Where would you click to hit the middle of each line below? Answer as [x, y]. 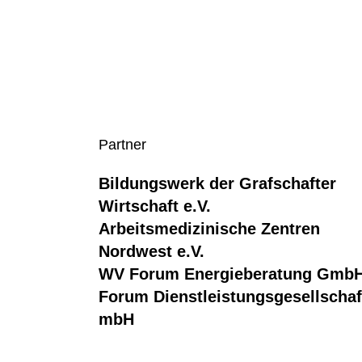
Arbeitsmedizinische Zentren [209, 229]
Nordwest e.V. [152, 251]
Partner [122, 145]
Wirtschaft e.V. [155, 206]
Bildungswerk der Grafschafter [217, 183]
